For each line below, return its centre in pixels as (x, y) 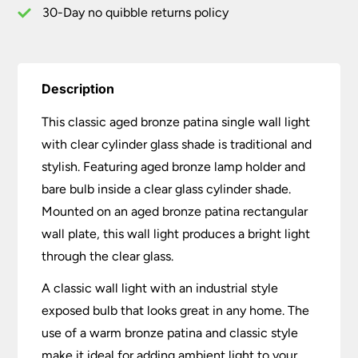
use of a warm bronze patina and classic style (170, 333)
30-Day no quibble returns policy (136, 13)
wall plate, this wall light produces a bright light (176, 234)
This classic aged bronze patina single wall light (176, 122)
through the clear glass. (108, 257)
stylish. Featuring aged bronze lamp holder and (174, 167)
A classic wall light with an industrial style (160, 288)
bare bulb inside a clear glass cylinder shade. (167, 189)
